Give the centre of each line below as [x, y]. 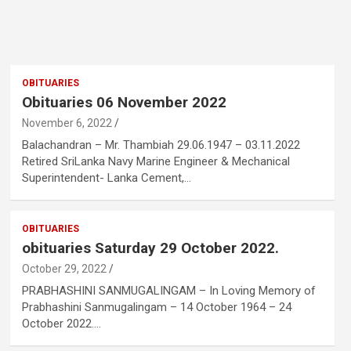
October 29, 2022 [64, 269]
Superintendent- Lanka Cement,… [106, 178]
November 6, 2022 [67, 123]
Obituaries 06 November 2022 [124, 102]
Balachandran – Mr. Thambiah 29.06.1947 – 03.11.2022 [161, 145]
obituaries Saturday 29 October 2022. [150, 248]
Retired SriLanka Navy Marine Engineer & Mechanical [156, 161]
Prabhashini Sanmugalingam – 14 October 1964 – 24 [156, 307]
